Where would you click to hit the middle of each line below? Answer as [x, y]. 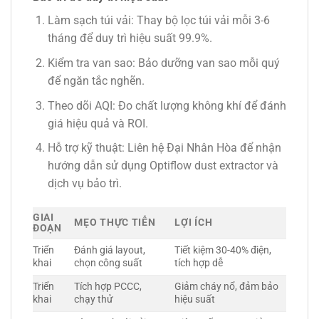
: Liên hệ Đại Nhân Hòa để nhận [201, 148]
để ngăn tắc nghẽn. [96, 80]
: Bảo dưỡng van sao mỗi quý [206, 63]
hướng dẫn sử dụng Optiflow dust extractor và [163, 166]
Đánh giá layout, [110, 250]
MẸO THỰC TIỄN [115, 222]
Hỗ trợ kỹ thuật [84, 148]
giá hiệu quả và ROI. [98, 123]
